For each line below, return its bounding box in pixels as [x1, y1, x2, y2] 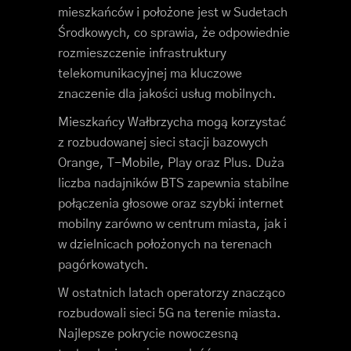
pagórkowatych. [58, 259, 149, 271]
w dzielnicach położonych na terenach [58, 238, 272, 251]
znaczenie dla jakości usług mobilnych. [58, 88, 277, 100]
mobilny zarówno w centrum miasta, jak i [58, 218, 287, 230]
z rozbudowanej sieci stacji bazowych [58, 136, 268, 149]
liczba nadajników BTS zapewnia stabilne [58, 177, 289, 190]
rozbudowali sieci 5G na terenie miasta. [58, 307, 281, 320]
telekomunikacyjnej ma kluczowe [58, 67, 242, 80]
